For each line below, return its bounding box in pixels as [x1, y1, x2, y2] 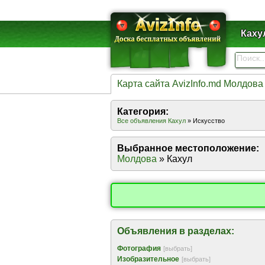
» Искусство [186, 117, 225, 124]
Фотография [117, 244, 161, 253]
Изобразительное [117, 255, 179, 263]
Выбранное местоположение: [117, 143, 259, 153]
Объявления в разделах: [117, 226, 234, 236]
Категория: [117, 106, 169, 117]
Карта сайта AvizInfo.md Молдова [117, 79, 263, 89]
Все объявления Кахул [117, 117, 186, 124]
